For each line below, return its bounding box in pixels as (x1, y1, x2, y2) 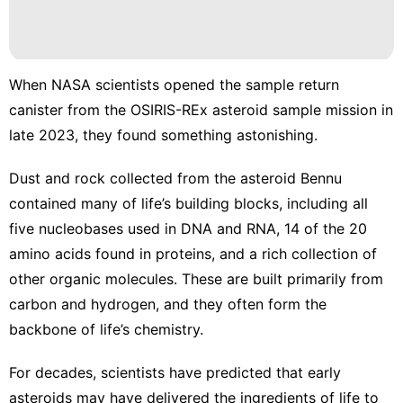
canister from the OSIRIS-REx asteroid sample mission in (9, 100, 393, 119)
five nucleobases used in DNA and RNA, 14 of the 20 (9, 219, 367, 237)
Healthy (27, 63, 79, 81)
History (27, 135, 76, 153)
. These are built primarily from (174, 269, 383, 288)
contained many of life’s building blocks (9, 193, 279, 212)
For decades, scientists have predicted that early (9, 363, 341, 381)
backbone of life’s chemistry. (9, 319, 203, 338)
